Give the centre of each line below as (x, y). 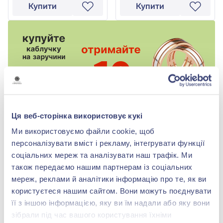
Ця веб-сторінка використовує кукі (77, 115)
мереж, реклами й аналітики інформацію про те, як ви (109, 179)
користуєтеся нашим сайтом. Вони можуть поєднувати (111, 191)
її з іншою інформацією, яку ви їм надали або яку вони (111, 203)
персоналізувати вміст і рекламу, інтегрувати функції (108, 143)
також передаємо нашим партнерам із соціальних (102, 167)
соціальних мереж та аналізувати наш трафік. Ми (102, 155)
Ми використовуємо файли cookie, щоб (83, 131)
